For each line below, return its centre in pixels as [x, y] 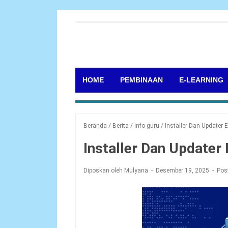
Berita [121, 126]
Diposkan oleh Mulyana [117, 170]
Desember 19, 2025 [183, 170]
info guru [147, 126]
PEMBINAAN [141, 80]
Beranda [95, 126]
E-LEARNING [201, 80]
